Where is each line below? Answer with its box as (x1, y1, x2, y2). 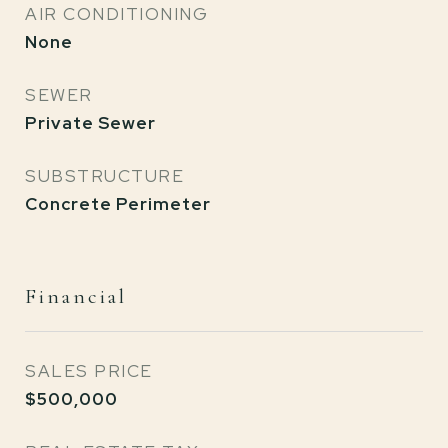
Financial (25, 284, 127, 309)
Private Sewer (25, 112, 156, 134)
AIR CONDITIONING (25, 3, 208, 25)
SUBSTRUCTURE (25, 165, 184, 187)
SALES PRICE (25, 360, 153, 382)
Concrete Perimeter (25, 193, 211, 215)
